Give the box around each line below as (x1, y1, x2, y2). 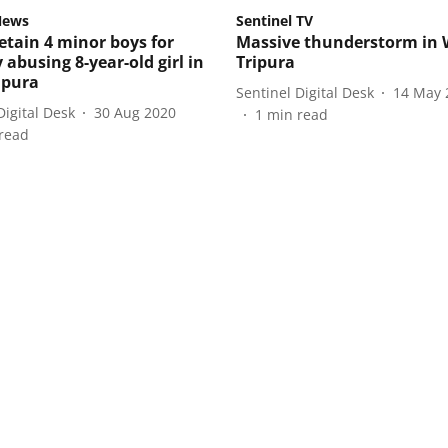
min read (267, 105, 328, 125)
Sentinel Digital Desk (236, 82, 374, 102)
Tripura (236, 51, 295, 74)
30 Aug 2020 (94, 102, 176, 122)
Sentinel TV (236, 11, 313, 31)
